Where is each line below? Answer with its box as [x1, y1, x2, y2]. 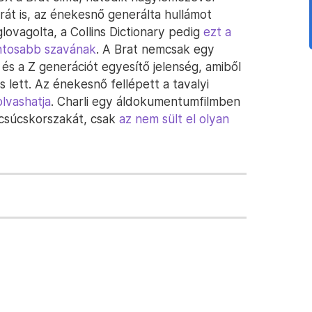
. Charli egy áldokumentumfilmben [51, 94, 240, 109]
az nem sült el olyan [119, 111, 229, 126]
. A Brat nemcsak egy [96, 42, 214, 56]
